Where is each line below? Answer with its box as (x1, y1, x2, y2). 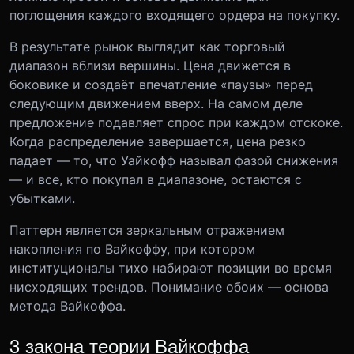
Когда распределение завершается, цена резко (9, 133, 306, 149)
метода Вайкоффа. (9, 297, 126, 314)
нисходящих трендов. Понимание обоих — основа (9, 278, 329, 295)
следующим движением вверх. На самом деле (9, 95, 303, 111)
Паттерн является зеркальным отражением (9, 221, 284, 238)
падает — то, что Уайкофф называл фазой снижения (9, 152, 338, 168)
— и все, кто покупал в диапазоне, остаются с (9, 171, 302, 187)
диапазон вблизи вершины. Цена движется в (9, 57, 291, 73)
